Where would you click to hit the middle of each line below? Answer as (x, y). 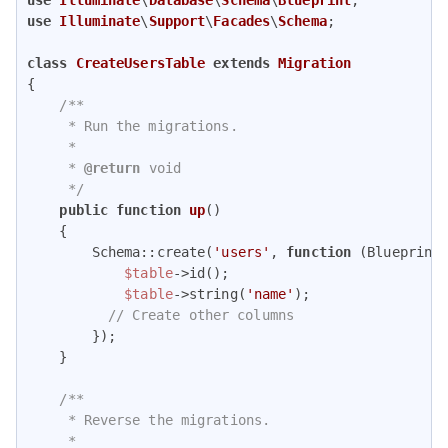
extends (242, 62)
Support (177, 20)
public (84, 209)
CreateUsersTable (140, 62)
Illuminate (100, 20)
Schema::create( (120, 251)
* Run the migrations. (132, 125)
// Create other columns (200, 314)
